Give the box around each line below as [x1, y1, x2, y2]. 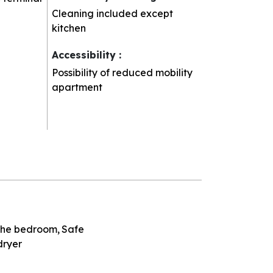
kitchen [52, 21, 87, 34]
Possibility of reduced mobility [52, 66, 193, 79]
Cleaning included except [52, 7, 174, 19]
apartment [52, 80, 103, 93]
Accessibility [52, 48, 119, 61]
